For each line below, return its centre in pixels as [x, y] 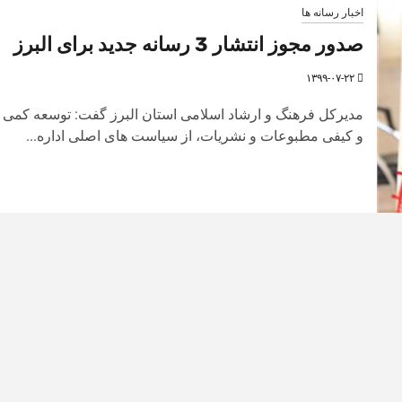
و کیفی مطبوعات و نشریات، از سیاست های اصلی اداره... [194, 135]
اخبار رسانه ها [332, 12]
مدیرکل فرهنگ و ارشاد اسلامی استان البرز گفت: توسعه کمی [183, 114]
